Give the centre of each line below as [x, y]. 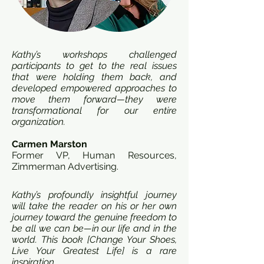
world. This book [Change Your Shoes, [94, 240]
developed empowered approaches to [94, 88]
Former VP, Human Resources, [94, 155]
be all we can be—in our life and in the [94, 228]
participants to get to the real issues [94, 66]
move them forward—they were [94, 99]
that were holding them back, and [94, 77]
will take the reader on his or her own [94, 206]
